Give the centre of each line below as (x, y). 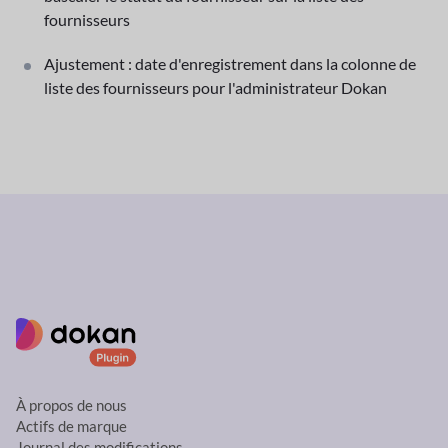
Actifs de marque (71, 427)
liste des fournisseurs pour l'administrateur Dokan (215, 87)
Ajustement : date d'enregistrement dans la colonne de (230, 63)
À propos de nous (71, 406)
